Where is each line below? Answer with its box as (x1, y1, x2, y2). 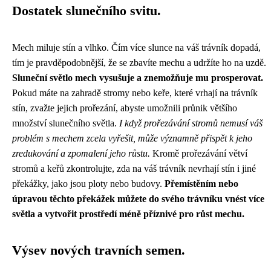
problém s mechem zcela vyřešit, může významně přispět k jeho (12, 133, 252, 143)
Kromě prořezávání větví (150, 148, 247, 158)
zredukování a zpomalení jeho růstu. (12, 148, 150, 158)
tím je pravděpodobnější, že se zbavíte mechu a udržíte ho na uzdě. (12, 57, 266, 68)
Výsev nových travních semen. (12, 243, 185, 258)
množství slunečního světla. (12, 118, 119, 128)
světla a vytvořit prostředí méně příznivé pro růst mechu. (12, 209, 244, 219)
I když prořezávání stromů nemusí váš (119, 118, 263, 128)
